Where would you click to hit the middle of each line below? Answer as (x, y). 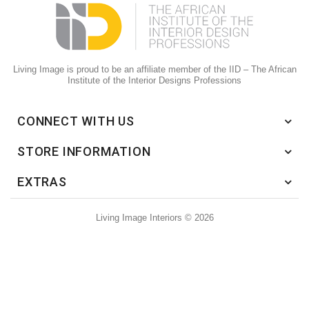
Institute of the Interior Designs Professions (154, 81)
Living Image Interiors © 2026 (154, 218)
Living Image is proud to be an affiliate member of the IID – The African (154, 70)
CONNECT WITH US (76, 121)
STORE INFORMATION (84, 152)
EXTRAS (42, 182)
